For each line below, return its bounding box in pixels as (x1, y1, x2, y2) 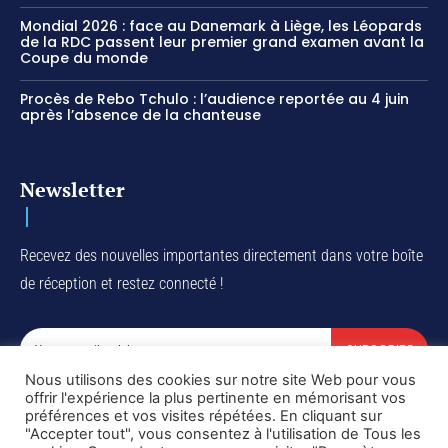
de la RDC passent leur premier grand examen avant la (20, 32, 424, 53)
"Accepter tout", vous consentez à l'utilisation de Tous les (25, 425, 421, 443)
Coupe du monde (20, 48, 148, 69)
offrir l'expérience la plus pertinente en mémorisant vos (25, 389, 406, 407)
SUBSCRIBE (346, 341, 413, 359)
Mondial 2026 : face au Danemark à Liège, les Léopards (20, 16, 422, 37)
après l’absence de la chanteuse (20, 105, 261, 126)
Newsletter (20, 176, 125, 204)
